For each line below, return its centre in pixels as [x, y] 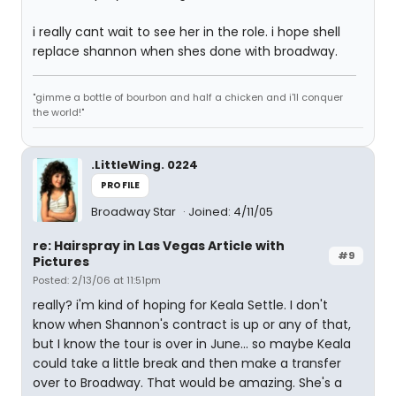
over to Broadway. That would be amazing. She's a [187, 383]
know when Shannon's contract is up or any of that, [192, 325]
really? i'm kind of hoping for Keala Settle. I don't [180, 305]
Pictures [61, 262]
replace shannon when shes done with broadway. [185, 52]
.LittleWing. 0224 [145, 165]
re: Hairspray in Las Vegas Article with [159, 246]
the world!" [58, 113]
